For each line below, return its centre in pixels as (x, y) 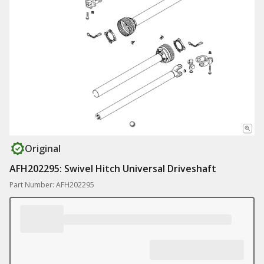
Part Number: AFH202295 (52, 185)
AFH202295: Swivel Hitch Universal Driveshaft (113, 169)
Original (43, 148)
